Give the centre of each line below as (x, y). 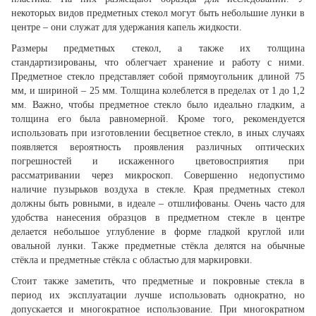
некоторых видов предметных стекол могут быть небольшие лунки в (158, 13)
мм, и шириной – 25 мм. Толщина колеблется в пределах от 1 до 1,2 (158, 91)
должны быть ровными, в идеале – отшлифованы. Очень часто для (158, 204)
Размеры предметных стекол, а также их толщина (158, 49)
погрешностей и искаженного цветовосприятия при (158, 162)
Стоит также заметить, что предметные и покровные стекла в (158, 281)
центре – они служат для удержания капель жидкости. (127, 28)
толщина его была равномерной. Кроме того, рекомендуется (158, 119)
